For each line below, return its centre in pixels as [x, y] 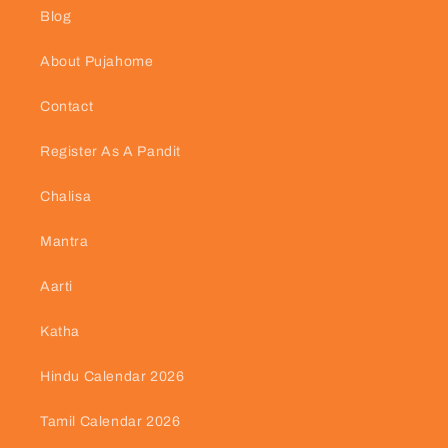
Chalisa [66, 196]
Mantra [64, 241]
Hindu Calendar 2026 [112, 376]
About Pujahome [97, 61]
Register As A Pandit [110, 151]
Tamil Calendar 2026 [110, 421]
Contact [67, 106]
